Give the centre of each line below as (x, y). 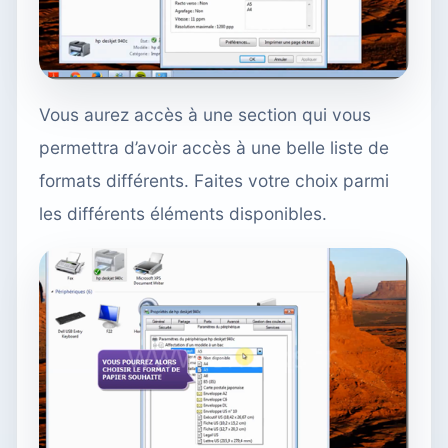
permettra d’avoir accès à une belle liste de (214, 147)
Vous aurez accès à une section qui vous (205, 114)
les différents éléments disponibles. (183, 213)
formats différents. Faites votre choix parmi (214, 180)
